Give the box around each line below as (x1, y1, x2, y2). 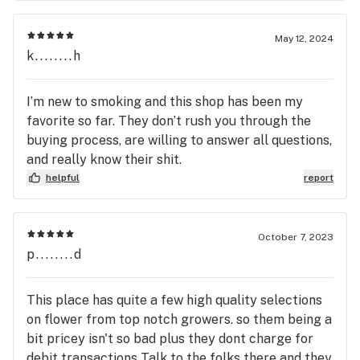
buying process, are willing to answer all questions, (27, 132, 332, 148)
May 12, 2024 (275, 32, 333, 44)
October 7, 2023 (258, 231, 333, 243)
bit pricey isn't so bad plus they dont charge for (27, 330, 313, 346)
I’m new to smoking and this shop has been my (27, 93, 303, 109)
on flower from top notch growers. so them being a (27, 311, 332, 327)
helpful (46, 171, 80, 183)
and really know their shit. (27, 151, 182, 167)
